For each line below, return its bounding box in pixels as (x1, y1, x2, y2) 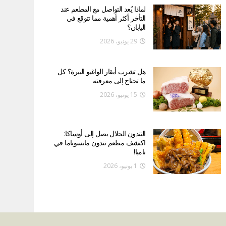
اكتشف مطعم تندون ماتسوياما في (54, 138, 146, 148)
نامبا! (134, 147, 146, 157)
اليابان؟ (127, 22, 146, 32)
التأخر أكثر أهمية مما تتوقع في (66, 13, 146, 23)
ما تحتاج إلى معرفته (93, 75, 146, 85)
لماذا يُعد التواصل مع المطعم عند (61, 4, 146, 14)
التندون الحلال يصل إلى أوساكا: (64, 129, 146, 139)
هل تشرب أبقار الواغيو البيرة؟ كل (57, 66, 146, 76)
